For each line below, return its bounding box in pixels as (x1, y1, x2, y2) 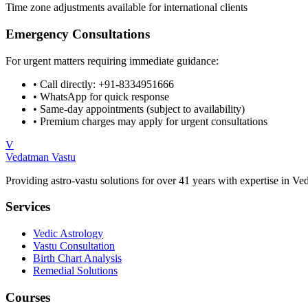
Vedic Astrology (33, 228, 103, 239)
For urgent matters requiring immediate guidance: (5, 54, 219, 67)
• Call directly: (33, 78, 98, 90)
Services (5, 199, 50, 214)
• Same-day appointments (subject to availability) (33, 102, 245, 115)
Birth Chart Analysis (33, 252, 122, 264)
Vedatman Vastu (5, 151, 76, 163)
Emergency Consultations (5, 26, 150, 41)
